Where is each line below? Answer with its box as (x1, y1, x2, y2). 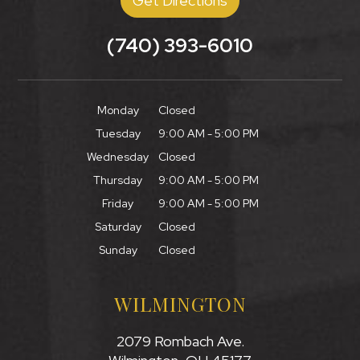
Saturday (94, 219, 141, 234)
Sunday (98, 242, 137, 257)
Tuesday (95, 125, 141, 141)
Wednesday (87, 149, 149, 164)
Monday (96, 102, 139, 117)
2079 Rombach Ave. (116, 331, 244, 350)
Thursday (93, 172, 142, 187)
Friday (102, 195, 133, 211)
